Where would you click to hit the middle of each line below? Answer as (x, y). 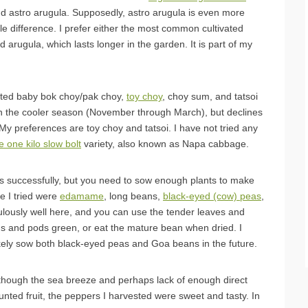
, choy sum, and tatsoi (210, 96)
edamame (82, 196)
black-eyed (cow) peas (212, 196)
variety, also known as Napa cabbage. (165, 143)
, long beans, (133, 196)
